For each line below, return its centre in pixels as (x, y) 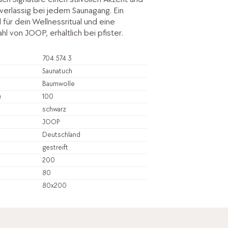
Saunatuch (57, 71)
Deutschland (61, 134)
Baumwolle (58, 83)
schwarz (54, 109)
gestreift (55, 147)
